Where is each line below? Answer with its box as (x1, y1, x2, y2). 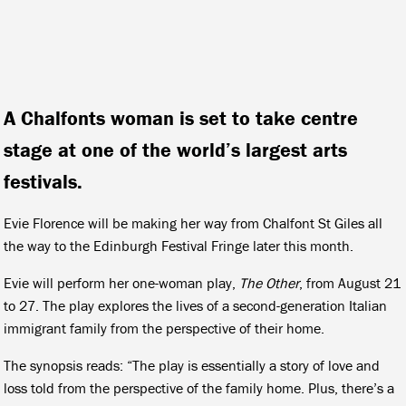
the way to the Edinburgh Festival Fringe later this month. (4, 236, 354, 255)
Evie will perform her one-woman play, (4, 273, 240, 292)
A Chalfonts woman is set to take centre (4, 105, 359, 130)
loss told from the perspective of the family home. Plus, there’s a (4, 378, 395, 397)
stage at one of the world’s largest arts (4, 137, 348, 162)
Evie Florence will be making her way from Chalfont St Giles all (4, 213, 383, 232)
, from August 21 (299, 273, 401, 292)
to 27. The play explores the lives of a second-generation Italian (4, 295, 388, 314)
